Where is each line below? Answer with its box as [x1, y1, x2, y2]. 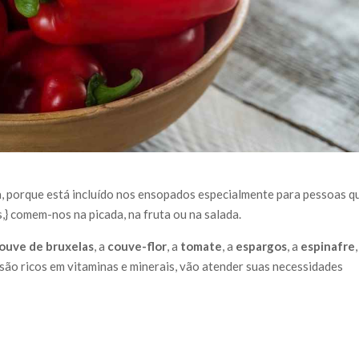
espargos [236, 239, 288, 254]
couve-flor [107, 239, 167, 254]
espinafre [301, 239, 356, 254]
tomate [180, 239, 223, 254]
